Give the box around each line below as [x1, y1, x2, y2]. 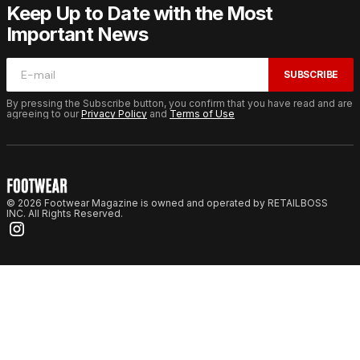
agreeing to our [6, 107, 81, 120]
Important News [6, 22, 148, 46]
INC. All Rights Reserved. [6, 207, 123, 219]
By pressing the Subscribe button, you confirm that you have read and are [6, 96, 353, 109]
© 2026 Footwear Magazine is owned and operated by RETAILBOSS [6, 196, 328, 209]
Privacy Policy [81, 107, 147, 120]
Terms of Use [170, 107, 235, 120]
